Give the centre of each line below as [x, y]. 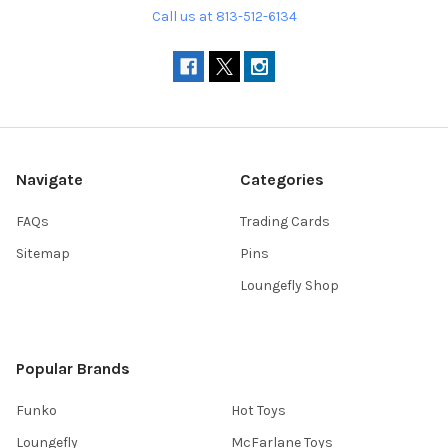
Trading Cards [285, 222]
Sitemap [43, 254]
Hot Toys [258, 411]
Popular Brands [73, 369]
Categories [282, 180]
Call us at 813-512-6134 [224, 17]
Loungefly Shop [289, 286]
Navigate [49, 180]
